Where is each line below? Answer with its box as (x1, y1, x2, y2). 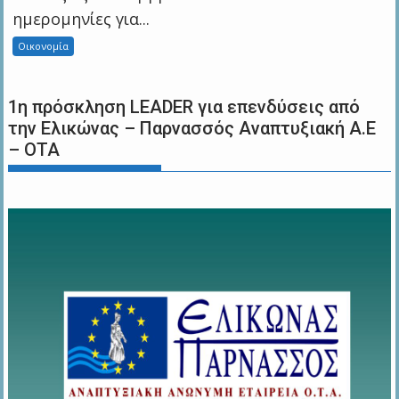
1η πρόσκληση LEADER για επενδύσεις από (8, 95, 361, 118)
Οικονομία (18, 38, 69, 53)
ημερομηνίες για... (12, 7, 151, 29)
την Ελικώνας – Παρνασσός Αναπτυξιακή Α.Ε (8, 117, 377, 139)
